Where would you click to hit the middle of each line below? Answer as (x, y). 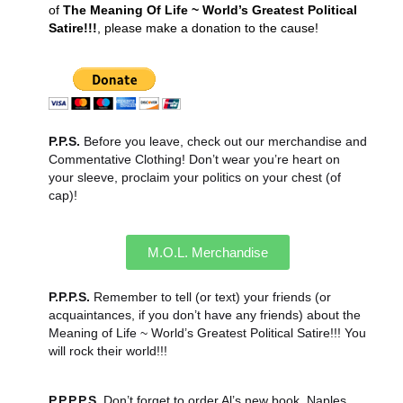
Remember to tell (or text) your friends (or (210, 297)
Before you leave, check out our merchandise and (223, 142)
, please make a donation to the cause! (207, 27)
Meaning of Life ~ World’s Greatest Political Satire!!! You (207, 333)
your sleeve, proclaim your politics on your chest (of (194, 178)
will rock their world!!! (107, 351)
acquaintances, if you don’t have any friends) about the (204, 315)
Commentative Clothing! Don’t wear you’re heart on (194, 160)
